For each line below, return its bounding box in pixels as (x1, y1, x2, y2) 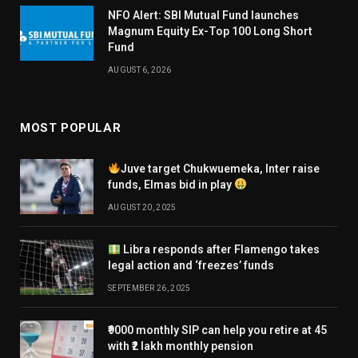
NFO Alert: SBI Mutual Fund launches (108, 8, 299, 22)
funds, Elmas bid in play (108, 177, 234, 191)
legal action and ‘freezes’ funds (108, 258, 274, 272)
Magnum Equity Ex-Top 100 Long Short (108, 24, 312, 38)
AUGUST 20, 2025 (108, 202, 177, 212)
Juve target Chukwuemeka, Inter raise (120, 161, 320, 175)
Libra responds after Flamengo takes (120, 242, 320, 256)
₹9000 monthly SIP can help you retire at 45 (108, 323, 327, 336)
